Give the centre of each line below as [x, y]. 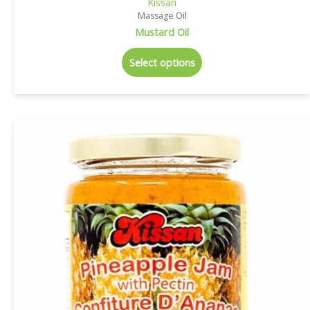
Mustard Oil [162, 31]
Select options [162, 63]
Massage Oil [162, 15]
